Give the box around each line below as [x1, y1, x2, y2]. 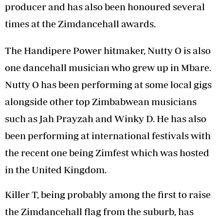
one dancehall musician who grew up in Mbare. [5, 61, 211, 73]
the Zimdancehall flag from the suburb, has [5, 205, 194, 217]
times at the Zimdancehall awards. [5, 18, 156, 29]
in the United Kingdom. [5, 163, 107, 175]
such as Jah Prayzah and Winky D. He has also [5, 112, 206, 124]
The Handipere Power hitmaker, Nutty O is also [5, 44, 211, 56]
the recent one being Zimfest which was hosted [5, 146, 209, 158]
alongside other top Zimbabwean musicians [5, 95, 197, 107]
